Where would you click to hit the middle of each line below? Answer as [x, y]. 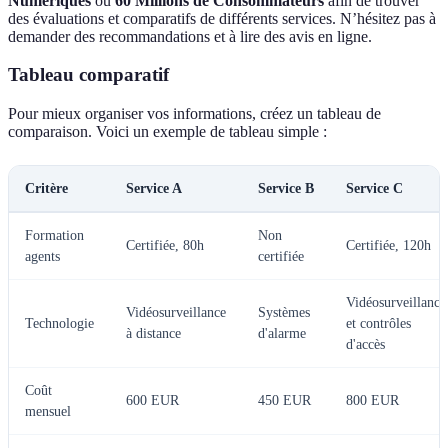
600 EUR [152, 401]
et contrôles [378, 324]
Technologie [59, 324]
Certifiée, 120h [388, 246]
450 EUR [284, 401]
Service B [286, 189]
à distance [153, 334]
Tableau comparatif [88, 75]
